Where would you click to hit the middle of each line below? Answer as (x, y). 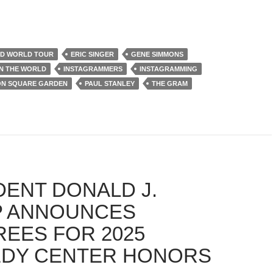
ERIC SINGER (92, 55)
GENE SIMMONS (157, 55)
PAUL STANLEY (110, 84)
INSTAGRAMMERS (93, 69)
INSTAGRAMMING (168, 69)
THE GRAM (170, 84)
